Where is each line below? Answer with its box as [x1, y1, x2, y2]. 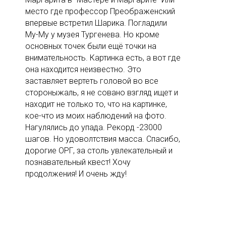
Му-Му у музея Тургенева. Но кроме [25, 30, 159, 40]
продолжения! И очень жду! [25, 169, 127, 179]
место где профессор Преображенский [25, 7, 175, 17]
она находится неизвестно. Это [25, 65, 141, 75]
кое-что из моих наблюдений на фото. [25, 111, 166, 121]
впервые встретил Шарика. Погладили [25, 18, 167, 28]
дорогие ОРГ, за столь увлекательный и [25, 146, 173, 156]
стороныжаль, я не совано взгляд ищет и [25, 88, 178, 98]
